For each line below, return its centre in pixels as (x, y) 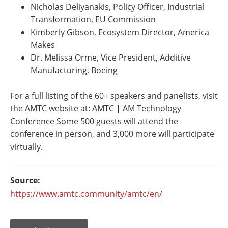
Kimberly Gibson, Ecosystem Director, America (120, 32)
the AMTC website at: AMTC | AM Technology (96, 108)
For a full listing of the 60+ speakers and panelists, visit (114, 96)
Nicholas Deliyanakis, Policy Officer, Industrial (117, 7)
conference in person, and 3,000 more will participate (112, 134)
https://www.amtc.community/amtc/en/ (86, 194)
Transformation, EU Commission (93, 19)
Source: (25, 180)
